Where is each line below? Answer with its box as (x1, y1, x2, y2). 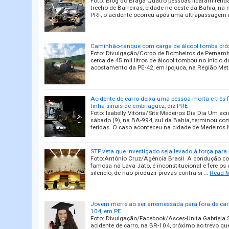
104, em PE (90, 208, 121, 215)
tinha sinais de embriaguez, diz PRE (90, 102, 188, 109)
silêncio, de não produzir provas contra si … (90, 169, 208, 176)
